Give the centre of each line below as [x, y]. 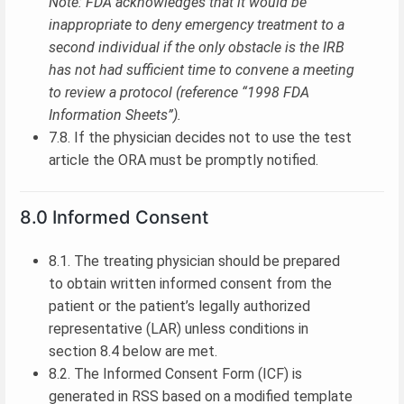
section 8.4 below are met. [133, 351]
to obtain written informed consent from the [190, 283]
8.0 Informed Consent [114, 217]
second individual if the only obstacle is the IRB [197, 47]
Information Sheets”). [115, 115]
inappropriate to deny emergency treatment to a [197, 24]
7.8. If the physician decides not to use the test [200, 137]
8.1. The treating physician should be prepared [194, 261]
